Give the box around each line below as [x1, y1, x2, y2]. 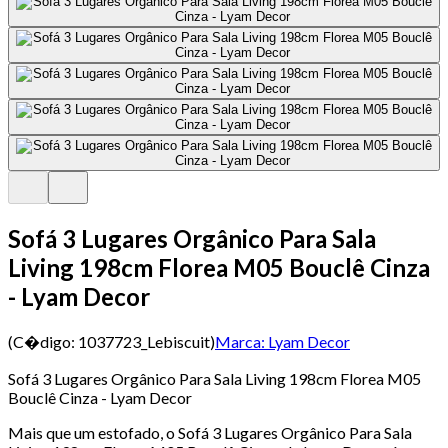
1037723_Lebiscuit [78, 331, 210, 351]
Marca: [215, 331, 265, 351]
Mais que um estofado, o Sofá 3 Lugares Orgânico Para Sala [8, 422, 412, 442]
